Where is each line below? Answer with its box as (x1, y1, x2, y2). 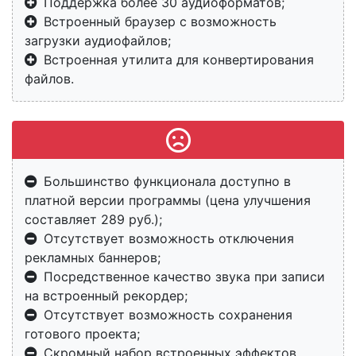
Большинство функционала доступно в (44, 172, 291, 189)
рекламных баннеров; (25, 249, 161, 265)
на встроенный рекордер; (25, 287, 188, 304)
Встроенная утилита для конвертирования (44, 51, 314, 68)
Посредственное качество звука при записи (44, 268, 325, 284)
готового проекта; (25, 325, 140, 342)
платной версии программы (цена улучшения (25, 192, 311, 208)
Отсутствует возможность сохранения (44, 306, 292, 323)
